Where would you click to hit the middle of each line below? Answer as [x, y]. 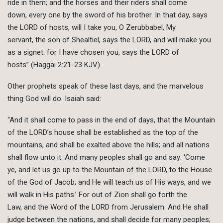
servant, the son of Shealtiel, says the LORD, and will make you [109, 40]
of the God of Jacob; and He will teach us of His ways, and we [109, 182]
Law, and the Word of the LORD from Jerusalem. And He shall [108, 207]
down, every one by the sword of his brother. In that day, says [108, 15]
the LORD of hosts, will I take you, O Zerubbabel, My [92, 28]
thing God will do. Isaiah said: [54, 99]
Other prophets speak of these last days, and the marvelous [106, 86]
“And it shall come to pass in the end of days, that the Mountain [111, 120]
